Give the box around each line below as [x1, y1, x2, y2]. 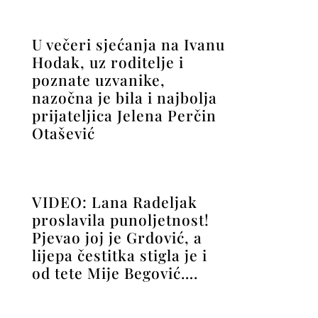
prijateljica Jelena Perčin [31, 104, 216, 125]
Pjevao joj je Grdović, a [31, 226, 202, 247]
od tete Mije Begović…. [31, 262, 198, 283]
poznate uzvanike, [31, 69, 165, 89]
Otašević [31, 122, 95, 143]
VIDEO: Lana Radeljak [31, 191, 197, 212]
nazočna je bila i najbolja [31, 87, 217, 107]
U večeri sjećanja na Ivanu [31, 33, 225, 54]
